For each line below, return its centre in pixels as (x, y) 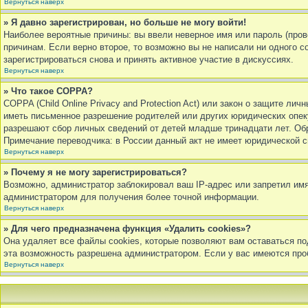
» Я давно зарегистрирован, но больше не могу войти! (125, 22)
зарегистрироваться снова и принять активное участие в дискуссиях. (148, 59)
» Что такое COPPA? (48, 91)
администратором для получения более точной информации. (131, 197)
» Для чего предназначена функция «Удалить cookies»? (127, 229)
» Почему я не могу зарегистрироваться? (95, 172)
